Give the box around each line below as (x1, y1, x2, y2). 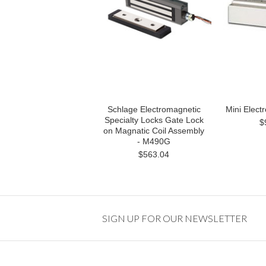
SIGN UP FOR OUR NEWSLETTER (102, 213, 247, 224)
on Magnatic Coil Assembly (103, 126, 204, 135)
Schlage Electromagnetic (107, 104, 201, 114)
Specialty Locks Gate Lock (104, 115, 204, 125)
